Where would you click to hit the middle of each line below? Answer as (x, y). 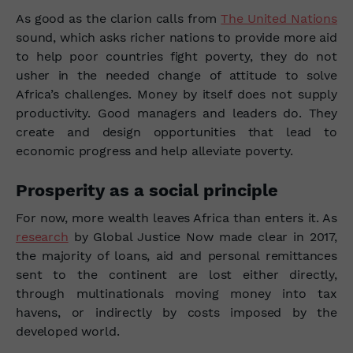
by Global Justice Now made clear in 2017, (203, 236)
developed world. (68, 331)
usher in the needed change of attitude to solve (176, 75)
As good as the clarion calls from (119, 18)
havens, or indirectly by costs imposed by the (176, 312)
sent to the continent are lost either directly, (176, 274)
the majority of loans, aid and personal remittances (176, 255)
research (42, 236)
